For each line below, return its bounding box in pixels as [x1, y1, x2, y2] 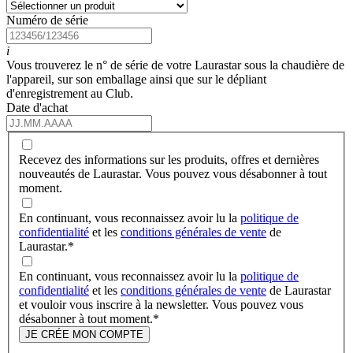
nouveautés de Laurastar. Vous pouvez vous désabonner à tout [19, 167, 327, 181]
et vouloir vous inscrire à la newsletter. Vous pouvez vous [19, 298, 303, 312]
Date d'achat [6, 100, 68, 114]
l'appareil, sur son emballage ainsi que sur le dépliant [6, 72, 266, 86]
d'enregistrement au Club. [6, 86, 133, 100]
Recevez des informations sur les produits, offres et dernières [19, 153, 319, 167]
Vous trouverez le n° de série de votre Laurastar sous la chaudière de [6, 58, 344, 72]
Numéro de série [6, 13, 88, 27]
